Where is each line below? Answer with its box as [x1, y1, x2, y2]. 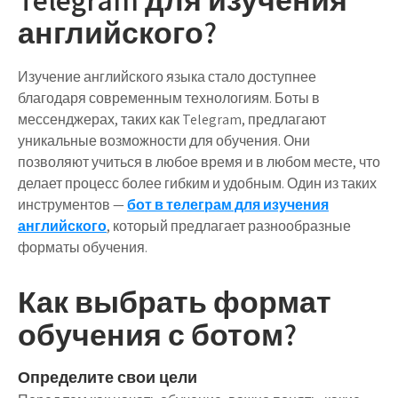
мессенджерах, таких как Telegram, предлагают [18, 110, 326, 129]
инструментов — [18, 195, 127, 214]
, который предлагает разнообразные [107, 217, 351, 235]
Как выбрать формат [18, 282, 331, 322]
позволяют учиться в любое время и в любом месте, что [18, 153, 380, 171]
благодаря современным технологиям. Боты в [18, 89, 320, 107]
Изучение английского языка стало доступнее [18, 68, 316, 86]
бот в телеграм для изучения [127, 195, 329, 214]
